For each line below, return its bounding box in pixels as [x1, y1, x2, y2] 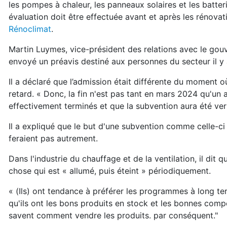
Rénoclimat [9, 24, 51, 34]
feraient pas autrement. [9, 133, 98, 143]
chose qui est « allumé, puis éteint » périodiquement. [9, 166, 211, 176]
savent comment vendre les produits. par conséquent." [9, 210, 218, 220]
